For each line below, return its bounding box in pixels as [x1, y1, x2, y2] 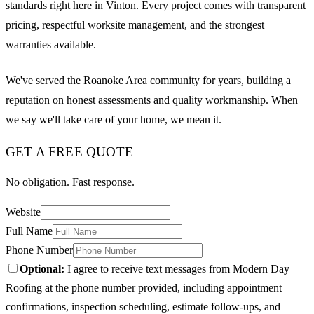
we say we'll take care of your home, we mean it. [6, 113, 221, 125]
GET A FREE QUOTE [6, 144, 133, 160]
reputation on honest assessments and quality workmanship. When [6, 93, 298, 106]
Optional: [20, 262, 64, 275]
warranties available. [6, 39, 96, 51]
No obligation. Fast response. [6, 175, 135, 188]
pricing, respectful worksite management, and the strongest [6, 19, 264, 32]
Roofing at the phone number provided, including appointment [6, 281, 282, 294]
